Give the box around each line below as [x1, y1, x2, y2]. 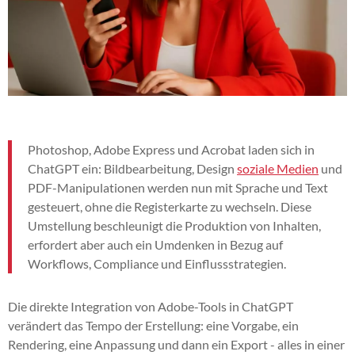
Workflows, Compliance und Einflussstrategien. [28, 255, 286, 271]
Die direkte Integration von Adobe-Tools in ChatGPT [8, 298, 293, 314]
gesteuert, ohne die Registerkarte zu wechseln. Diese [28, 198, 311, 214]
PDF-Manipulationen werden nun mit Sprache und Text [28, 179, 328, 195]
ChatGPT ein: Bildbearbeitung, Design [28, 160, 237, 176]
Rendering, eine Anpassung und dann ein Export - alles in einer [8, 336, 345, 352]
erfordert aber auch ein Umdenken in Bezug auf [28, 236, 283, 252]
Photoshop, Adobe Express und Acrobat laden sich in [28, 141, 315, 157]
